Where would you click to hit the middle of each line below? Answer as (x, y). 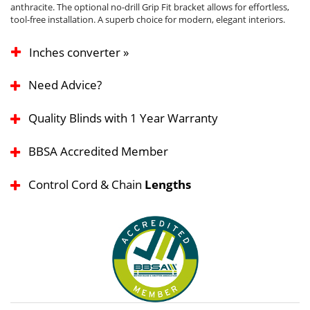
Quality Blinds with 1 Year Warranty (123, 118)
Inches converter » (79, 53)
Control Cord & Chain (86, 185)
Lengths (168, 185)
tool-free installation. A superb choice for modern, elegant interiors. (148, 20)
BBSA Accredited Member (98, 152)
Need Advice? (65, 85)
